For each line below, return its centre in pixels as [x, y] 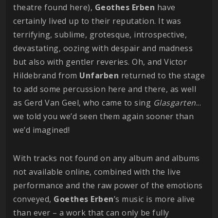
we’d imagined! [41, 130]
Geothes [112, 8]
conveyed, [33, 199]
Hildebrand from [46, 76]
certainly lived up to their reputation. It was [97, 21]
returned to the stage [162, 76]
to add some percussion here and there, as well [105, 89]
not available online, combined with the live [97, 172]
